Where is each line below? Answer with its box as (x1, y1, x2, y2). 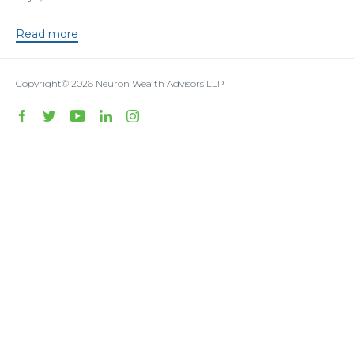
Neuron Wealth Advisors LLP (96, 77, 224, 90)
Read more (16, 27, 78, 42)
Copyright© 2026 (16, 77, 96, 90)
